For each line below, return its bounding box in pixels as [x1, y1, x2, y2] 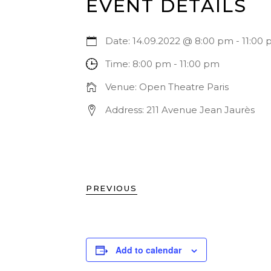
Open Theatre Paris [139, 81, 229, 93]
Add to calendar [116, 244, 181, 256]
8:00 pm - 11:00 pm [132, 58, 220, 70]
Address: [105, 104, 144, 116]
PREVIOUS [86, 183, 137, 193]
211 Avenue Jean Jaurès [146, 104, 255, 116]
